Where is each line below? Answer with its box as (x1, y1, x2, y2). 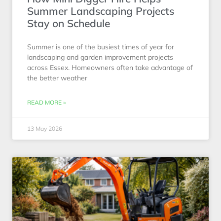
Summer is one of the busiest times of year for (27, 42, 174, 51)
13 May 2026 (27, 124, 62, 132)
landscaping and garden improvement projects (27, 52, 173, 62)
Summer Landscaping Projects (27, 4, 174, 17)
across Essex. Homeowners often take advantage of (27, 63, 193, 72)
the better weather (27, 73, 87, 82)
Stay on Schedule (27, 16, 110, 30)
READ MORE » (27, 98, 66, 106)
